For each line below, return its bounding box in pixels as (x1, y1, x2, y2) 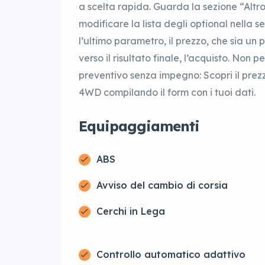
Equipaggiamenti (79, 117, 199, 135)
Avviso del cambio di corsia (96, 179, 228, 192)
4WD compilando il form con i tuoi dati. (79, 86, 256, 99)
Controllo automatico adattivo (96, 248, 245, 261)
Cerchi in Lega (96, 205, 165, 218)
